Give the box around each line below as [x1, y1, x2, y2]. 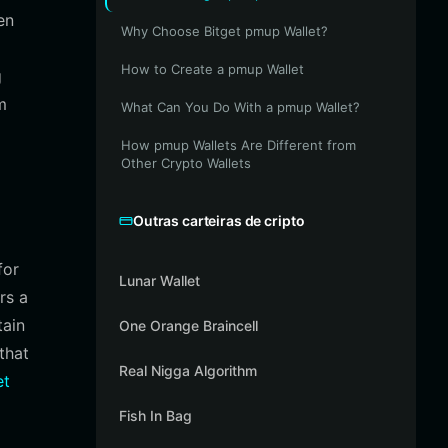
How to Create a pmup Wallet [121, 61, 304, 77]
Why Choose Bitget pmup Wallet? [121, 23, 328, 39]
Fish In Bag [119, 407, 192, 424]
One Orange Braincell [119, 317, 258, 334]
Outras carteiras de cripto [133, 212, 305, 229]
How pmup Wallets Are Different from [121, 137, 356, 153]
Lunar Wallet [119, 272, 200, 289]
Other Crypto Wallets [121, 155, 251, 171]
